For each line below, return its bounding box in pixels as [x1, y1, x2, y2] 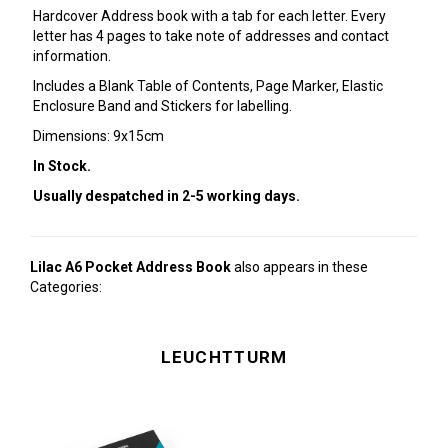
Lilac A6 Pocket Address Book [30, 259, 231, 275]
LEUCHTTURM [160, 347, 288, 367]
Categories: [30, 279, 102, 295]
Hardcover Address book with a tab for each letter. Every [32, 8, 386, 24]
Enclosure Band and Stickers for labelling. [32, 98, 292, 114]
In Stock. [32, 158, 91, 174]
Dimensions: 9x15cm [32, 128, 164, 144]
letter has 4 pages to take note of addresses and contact [32, 28, 389, 44]
